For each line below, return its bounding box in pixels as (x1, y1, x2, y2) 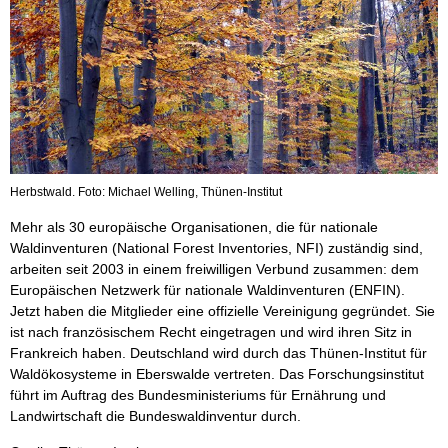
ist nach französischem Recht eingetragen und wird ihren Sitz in (10, 323, 412, 340)
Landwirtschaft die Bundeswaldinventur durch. (10, 407, 301, 424)
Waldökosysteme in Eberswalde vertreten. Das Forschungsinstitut (10, 365, 424, 382)
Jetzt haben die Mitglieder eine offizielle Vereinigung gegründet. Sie (10, 302, 435, 319)
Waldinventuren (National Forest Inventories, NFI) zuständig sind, (10, 239, 423, 256)
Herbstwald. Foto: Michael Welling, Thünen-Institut (10, 184, 282, 199)
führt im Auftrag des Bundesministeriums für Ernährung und (10, 386, 386, 403)
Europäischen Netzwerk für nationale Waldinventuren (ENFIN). (10, 281, 405, 298)
